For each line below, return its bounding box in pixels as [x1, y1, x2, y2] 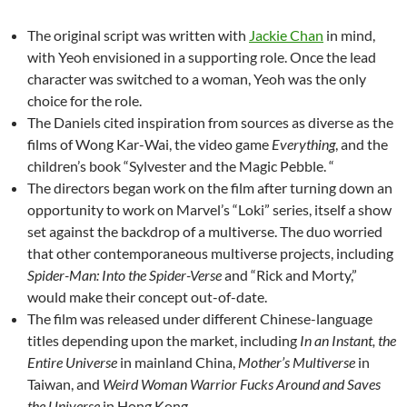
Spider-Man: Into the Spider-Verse [27, 265, 222, 283]
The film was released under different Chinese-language [27, 309, 372, 327]
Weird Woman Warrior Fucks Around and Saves [103, 374, 381, 392]
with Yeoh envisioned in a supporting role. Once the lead [27, 47, 376, 65]
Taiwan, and [27, 374, 103, 392]
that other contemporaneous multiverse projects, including [27, 243, 393, 262]
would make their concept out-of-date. [27, 287, 267, 305]
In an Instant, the [300, 331, 396, 349]
